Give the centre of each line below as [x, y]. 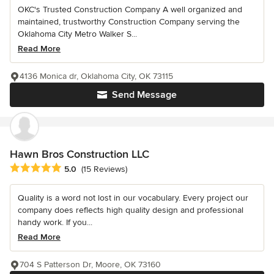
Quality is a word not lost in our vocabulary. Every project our [133, 198]
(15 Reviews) [104, 169]
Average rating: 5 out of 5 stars [75, 168]
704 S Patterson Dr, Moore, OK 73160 [90, 264]
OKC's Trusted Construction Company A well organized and [130, 9]
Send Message [144, 94]
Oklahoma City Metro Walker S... [77, 34]
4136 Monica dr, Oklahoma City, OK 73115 [96, 76]
